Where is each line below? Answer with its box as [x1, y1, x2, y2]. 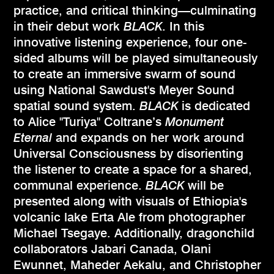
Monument [165, 114, 224, 130]
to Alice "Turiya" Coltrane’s [13, 114, 165, 130]
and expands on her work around [52, 130, 244, 146]
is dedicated [178, 98, 250, 114]
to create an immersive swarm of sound [13, 67, 235, 82]
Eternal [13, 130, 52, 146]
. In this [162, 19, 204, 34]
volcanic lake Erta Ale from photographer [13, 210, 245, 225]
